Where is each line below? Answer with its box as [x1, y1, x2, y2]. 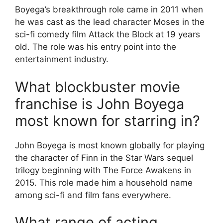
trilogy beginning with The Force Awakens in [15, 165, 191, 175]
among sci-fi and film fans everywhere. [15, 190, 171, 200]
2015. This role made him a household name [15, 177, 193, 188]
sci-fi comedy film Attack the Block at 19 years [15, 29, 200, 39]
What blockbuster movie [15, 78, 180, 96]
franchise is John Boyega [15, 95, 184, 112]
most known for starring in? [15, 111, 200, 129]
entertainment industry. [15, 54, 109, 64]
